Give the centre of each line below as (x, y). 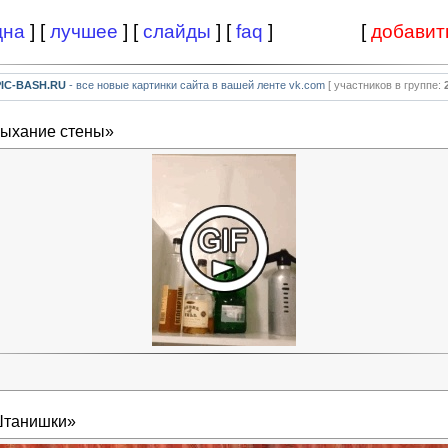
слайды (177, 31)
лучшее (84, 31)
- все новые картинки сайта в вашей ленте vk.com (196, 85)
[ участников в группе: (385, 85)
